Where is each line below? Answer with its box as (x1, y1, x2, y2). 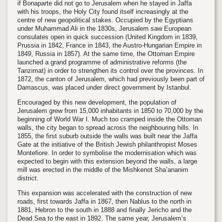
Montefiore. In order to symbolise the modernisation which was (17, 149, 197, 157)
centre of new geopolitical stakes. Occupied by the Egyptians (17, 16, 193, 24)
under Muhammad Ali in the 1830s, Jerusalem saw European (17, 25, 191, 33)
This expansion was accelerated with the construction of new (17, 189, 192, 197)
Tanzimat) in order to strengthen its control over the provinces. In (17, 67, 203, 75)
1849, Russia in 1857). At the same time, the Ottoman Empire (17, 50, 195, 58)
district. (17, 174, 39, 182)
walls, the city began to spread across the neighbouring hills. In (17, 124, 198, 132)
